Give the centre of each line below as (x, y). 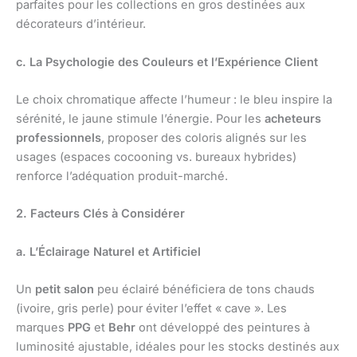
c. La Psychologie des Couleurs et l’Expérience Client (167, 62)
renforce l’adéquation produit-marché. (122, 177)
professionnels (59, 138)
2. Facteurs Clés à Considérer (100, 214)
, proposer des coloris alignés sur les (204, 138)
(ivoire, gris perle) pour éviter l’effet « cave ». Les (151, 309)
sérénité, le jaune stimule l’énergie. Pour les (140, 119)
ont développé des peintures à (223, 328)
